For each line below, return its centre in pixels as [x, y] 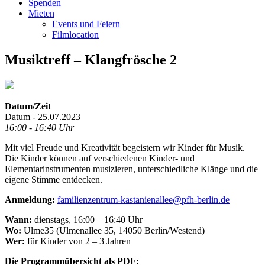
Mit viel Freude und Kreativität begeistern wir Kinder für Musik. [125, 147]
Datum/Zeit [28, 106]
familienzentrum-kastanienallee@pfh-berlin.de [143, 199]
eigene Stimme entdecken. [54, 179]
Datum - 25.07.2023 [43, 117]
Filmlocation [75, 35]
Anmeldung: [30, 199]
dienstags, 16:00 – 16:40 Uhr [87, 219]
